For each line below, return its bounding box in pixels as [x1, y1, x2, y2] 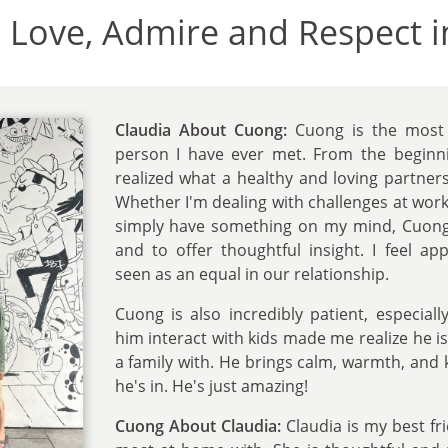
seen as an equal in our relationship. [114, 262, 389, 285]
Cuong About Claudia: [114, 414, 281, 437]
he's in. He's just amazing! [114, 374, 308, 397]
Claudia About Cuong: [114, 118, 287, 141]
